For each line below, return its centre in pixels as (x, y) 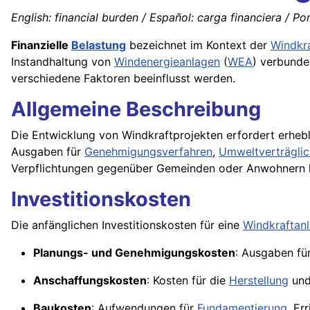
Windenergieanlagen (167, 62)
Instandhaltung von (63, 62)
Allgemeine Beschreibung (136, 109)
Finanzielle (41, 45)
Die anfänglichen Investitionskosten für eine (127, 225)
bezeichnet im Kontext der (198, 45)
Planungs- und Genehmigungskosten (134, 253)
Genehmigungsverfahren (148, 152)
